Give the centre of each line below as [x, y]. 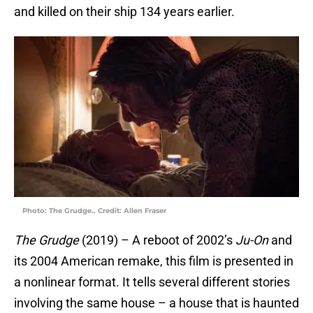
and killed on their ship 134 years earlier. [124, 12]
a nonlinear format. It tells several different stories [152, 282]
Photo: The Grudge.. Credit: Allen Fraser [94, 211]
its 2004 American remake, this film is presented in [154, 261]
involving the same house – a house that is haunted [156, 303]
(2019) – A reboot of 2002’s [157, 240]
